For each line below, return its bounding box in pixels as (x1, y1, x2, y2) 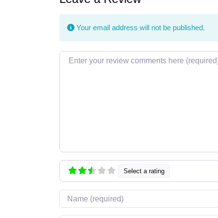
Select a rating (124, 167, 165, 175)
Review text (58, 53, 99, 61)
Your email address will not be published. (74, 23, 205, 32)
